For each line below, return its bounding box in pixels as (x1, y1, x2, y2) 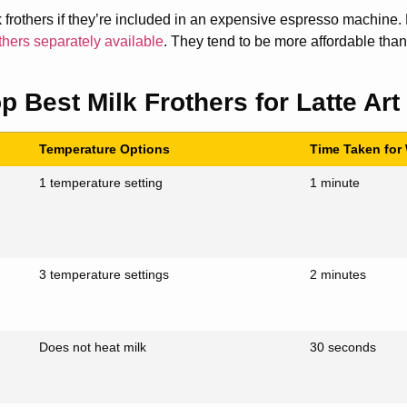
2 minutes (310, 267, 367, 283)
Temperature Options (39, 142, 171, 157)
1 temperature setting (39, 175, 164, 191)
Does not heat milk (39, 340, 147, 355)
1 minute (310, 175, 361, 191)
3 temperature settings (39, 267, 170, 283)
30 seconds (310, 340, 377, 355)
